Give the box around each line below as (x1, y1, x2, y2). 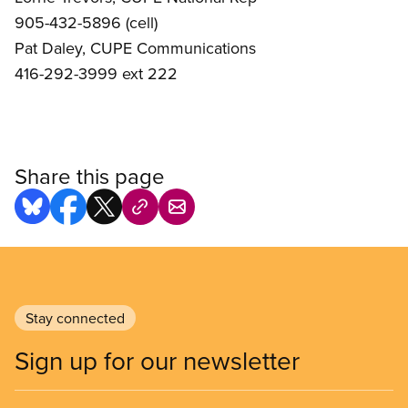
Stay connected (25, 308, 125, 329)
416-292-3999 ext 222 (15, 62, 178, 86)
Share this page (15, 160, 165, 192)
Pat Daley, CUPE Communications (15, 36, 256, 60)
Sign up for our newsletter (15, 342, 300, 379)
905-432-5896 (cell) (15, 11, 158, 35)
